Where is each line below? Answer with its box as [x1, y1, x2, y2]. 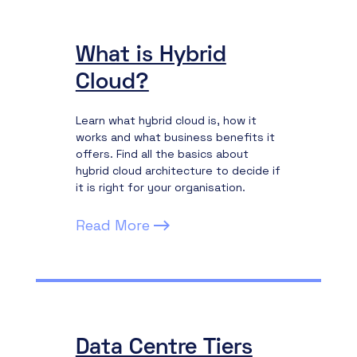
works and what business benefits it [75, 130, 275, 144]
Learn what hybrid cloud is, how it [75, 113, 257, 127]
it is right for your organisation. [75, 180, 245, 194]
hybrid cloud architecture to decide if [75, 163, 280, 178]
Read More [75, 216, 150, 234]
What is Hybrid [75, 45, 226, 66]
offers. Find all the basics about [75, 147, 249, 161]
